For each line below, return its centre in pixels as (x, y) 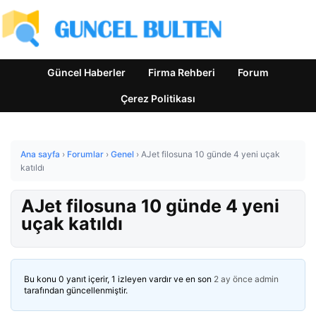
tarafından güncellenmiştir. (76, 290)
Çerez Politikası (158, 98)
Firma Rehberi (182, 72)
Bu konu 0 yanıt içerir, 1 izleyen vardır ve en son (119, 279)
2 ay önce (233, 279)
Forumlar (85, 154)
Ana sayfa (40, 154)
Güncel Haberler (86, 72)
